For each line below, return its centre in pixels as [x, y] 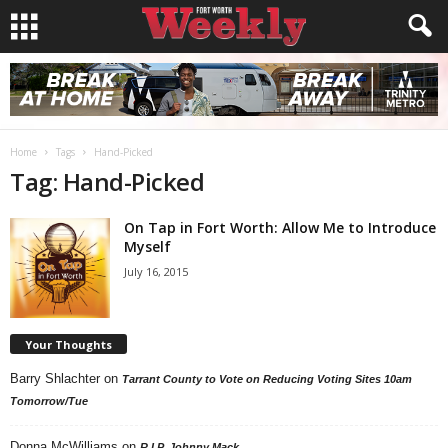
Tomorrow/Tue [49, 400]
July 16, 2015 [156, 271]
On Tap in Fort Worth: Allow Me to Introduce [280, 227]
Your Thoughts [68, 344]
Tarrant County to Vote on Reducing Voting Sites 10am [267, 378]
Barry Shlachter [55, 378]
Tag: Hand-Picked [107, 181]
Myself [147, 246]
